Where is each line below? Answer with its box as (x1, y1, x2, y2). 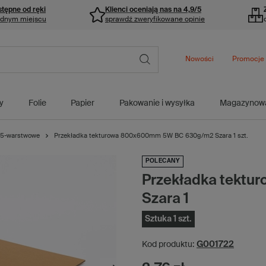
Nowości (185, 55, 214, 63)
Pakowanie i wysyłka (119, 99, 195, 107)
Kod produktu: (142, 240, 194, 249)
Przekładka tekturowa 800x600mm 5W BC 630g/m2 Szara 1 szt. (54, 132, 248, 139)
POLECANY (145, 158, 180, 164)
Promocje (232, 55, 264, 63)
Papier (71, 99, 95, 107)
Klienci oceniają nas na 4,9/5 (105, 7, 201, 14)
